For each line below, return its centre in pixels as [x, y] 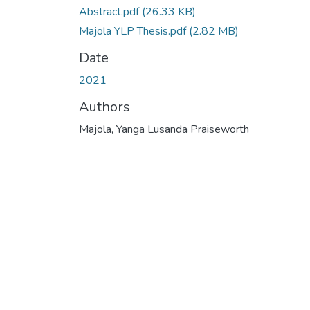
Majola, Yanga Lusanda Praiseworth [164, 129]
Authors [104, 107]
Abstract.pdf [110, 11]
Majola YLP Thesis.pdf [134, 31]
